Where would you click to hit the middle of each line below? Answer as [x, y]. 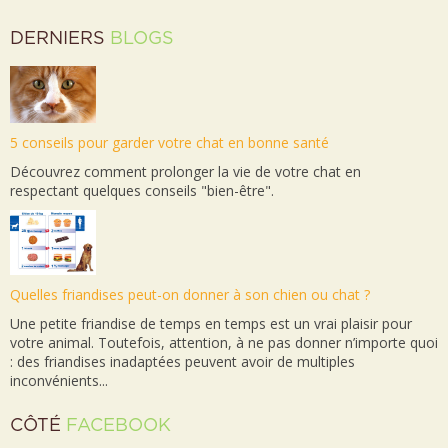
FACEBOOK [118, 425]
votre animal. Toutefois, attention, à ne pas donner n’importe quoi [224, 342]
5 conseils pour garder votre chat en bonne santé [169, 142]
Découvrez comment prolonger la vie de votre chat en [185, 171]
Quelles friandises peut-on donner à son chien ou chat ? [190, 294]
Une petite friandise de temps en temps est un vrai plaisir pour [211, 323]
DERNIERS [60, 38]
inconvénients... [59, 380]
